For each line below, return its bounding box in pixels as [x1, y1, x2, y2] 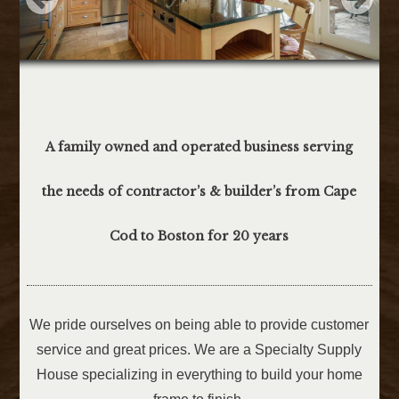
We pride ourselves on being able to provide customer [29, 317, 370, 333]
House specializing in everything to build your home [36, 367, 362, 383]
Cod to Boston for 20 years [110, 228, 289, 245]
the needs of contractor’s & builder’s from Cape [42, 183, 357, 200]
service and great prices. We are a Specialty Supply [37, 342, 362, 358]
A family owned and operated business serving [45, 139, 354, 156]
